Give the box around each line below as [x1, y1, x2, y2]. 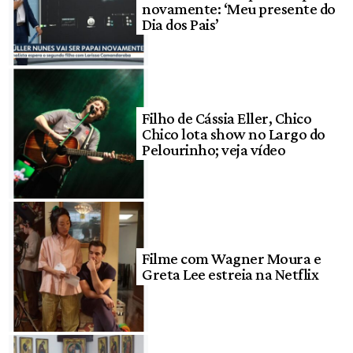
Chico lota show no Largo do [142, 124, 325, 143]
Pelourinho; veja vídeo [142, 140, 286, 158]
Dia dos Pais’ [142, 15, 219, 33]
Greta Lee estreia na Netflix [142, 266, 319, 284]
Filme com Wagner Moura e [142, 250, 321, 268]
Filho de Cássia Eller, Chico [142, 109, 312, 127]
